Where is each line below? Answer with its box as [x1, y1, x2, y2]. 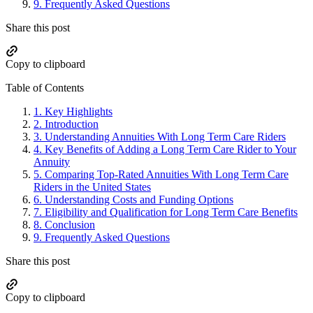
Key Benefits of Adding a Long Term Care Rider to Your [45, 143, 296, 156]
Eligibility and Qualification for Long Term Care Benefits [45, 206, 298, 219]
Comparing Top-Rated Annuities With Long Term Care [45, 168, 289, 181]
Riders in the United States [34, 181, 151, 194]
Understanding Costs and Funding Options [45, 194, 233, 206]
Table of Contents [6, 82, 84, 94]
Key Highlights [45, 105, 112, 118]
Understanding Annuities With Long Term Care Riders [45, 131, 286, 143]
